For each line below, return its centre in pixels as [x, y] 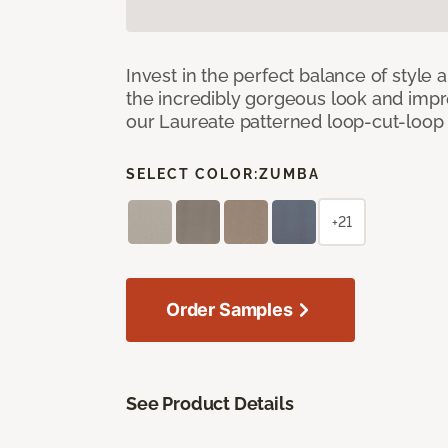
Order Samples [229, 309]
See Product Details [210, 403]
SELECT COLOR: [192, 173]
